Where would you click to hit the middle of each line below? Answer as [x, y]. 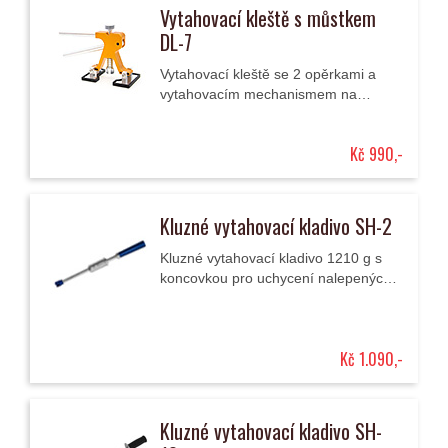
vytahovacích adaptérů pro [244, 298]
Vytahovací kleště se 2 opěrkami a [268, 74]
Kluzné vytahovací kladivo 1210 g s [271, 258]
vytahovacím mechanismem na [258, 94]
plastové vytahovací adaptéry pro [265, 114]
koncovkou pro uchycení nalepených [275, 278]
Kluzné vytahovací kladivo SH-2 [276, 226]
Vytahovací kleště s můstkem [268, 18]
